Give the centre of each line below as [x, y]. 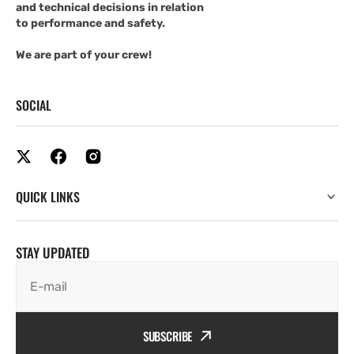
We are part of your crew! [84, 55]
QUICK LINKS [48, 196]
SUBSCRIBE [168, 335]
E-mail [49, 286]
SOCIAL [34, 105]
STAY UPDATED [53, 252]
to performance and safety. [90, 23]
